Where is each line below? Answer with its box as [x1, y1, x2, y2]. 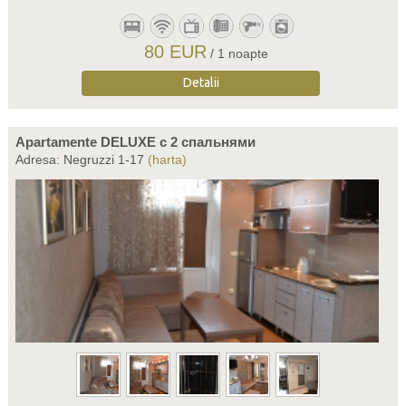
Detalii [182, 75, 219, 90]
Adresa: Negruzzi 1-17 [14, 152, 148, 167]
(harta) [147, 152, 187, 167]
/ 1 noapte [210, 46, 269, 61]
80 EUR [144, 42, 208, 62]
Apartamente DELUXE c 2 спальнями [14, 134, 256, 150]
